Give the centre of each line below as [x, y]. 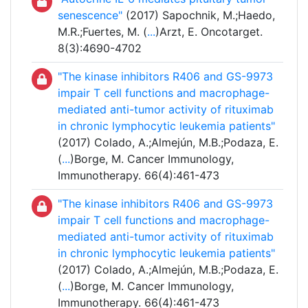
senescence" [90, 15]
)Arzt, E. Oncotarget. [209, 32]
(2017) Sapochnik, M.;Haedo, [199, 15]
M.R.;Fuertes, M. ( [102, 32]
